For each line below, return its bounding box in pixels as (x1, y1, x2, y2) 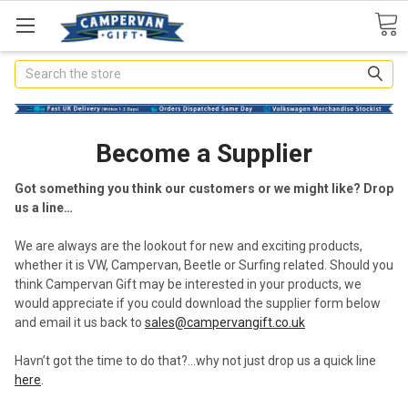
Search (15, 61, 56, 76)
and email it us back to (15, 314, 145, 330)
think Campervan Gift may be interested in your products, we (15, 276, 362, 291)
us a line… (15, 199, 73, 215)
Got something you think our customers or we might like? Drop (15, 180, 393, 196)
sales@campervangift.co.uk (145, 314, 305, 330)
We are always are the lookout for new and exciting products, (15, 238, 362, 253)
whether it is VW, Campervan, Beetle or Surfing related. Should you (15, 257, 393, 272)
